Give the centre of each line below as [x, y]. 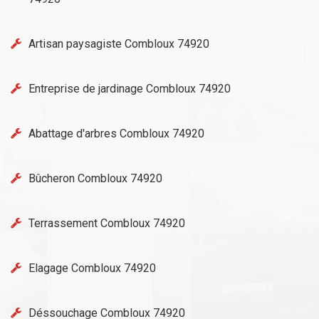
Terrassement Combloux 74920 [107, 223]
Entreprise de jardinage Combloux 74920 [130, 89]
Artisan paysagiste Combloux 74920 [119, 44]
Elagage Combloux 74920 [92, 268]
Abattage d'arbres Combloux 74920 [116, 134]
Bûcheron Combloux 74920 [95, 178]
